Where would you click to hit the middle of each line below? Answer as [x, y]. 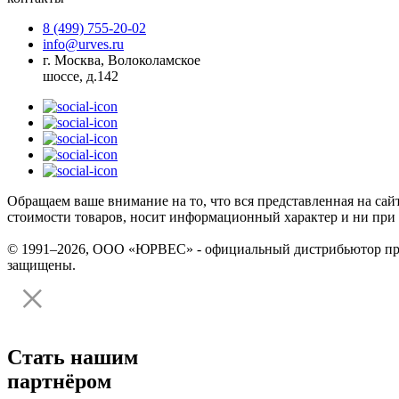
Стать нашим [73, 358]
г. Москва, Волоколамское [122, 61]
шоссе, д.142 [81, 77]
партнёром [59, 382]
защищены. [41, 265]
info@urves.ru [83, 45]
